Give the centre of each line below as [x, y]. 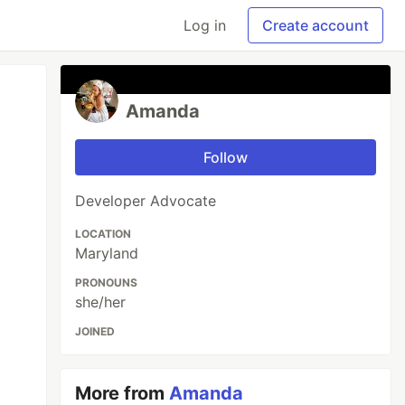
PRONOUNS [107, 283]
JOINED [95, 331]
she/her [101, 302]
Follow [226, 157]
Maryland [107, 253]
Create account [316, 25]
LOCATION [104, 234]
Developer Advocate [146, 201]
